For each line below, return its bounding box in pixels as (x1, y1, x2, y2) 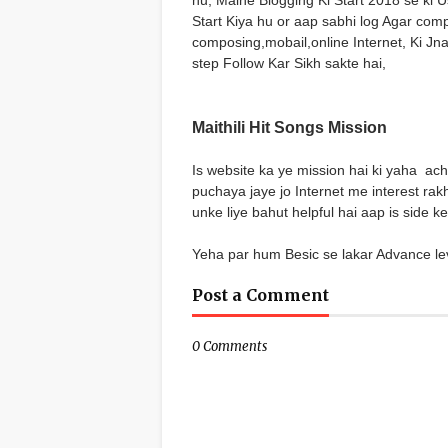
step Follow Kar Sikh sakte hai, (192, 55, 386, 71)
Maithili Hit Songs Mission (192, 119, 387, 136)
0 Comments (192, 338, 267, 355)
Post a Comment (192, 285, 329, 305)
